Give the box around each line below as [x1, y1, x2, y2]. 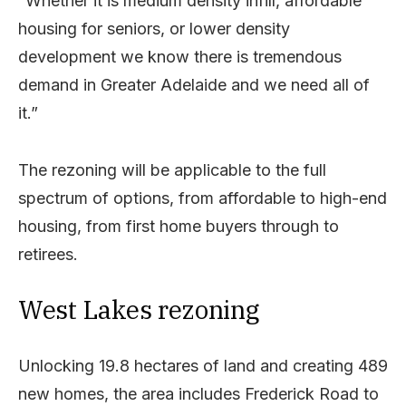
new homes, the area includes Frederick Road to [18, 383, 379, 403]
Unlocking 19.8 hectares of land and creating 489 [18, 355, 388, 375]
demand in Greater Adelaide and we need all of [18, 74, 370, 94]
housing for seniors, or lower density [18, 18, 290, 38]
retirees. [18, 244, 78, 264]
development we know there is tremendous [18, 46, 342, 66]
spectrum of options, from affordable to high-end [18, 188, 387, 208]
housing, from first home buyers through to [18, 216, 339, 236]
